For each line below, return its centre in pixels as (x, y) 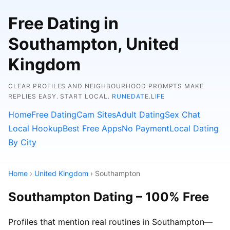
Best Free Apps (92, 128)
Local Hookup (35, 128)
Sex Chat (183, 114)
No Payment (146, 128)
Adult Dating (140, 114)
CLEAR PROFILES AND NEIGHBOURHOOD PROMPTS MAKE (106, 86)
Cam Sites (96, 114)
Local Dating (194, 128)
